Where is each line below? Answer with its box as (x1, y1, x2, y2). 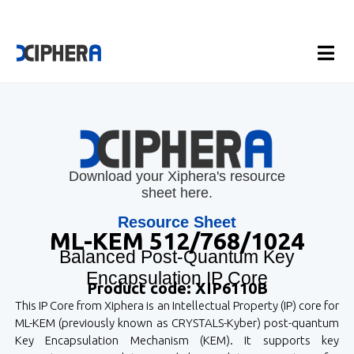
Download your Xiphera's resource (69, 168, 285, 185)
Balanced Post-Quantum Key (58, 247, 295, 268)
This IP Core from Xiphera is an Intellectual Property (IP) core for (15, 299, 339, 313)
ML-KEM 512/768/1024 (50, 228, 304, 255)
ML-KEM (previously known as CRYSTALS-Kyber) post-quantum (15, 316, 339, 330)
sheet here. (141, 185, 213, 201)
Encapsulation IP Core (85, 268, 268, 289)
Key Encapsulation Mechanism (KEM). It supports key (15, 333, 339, 348)
